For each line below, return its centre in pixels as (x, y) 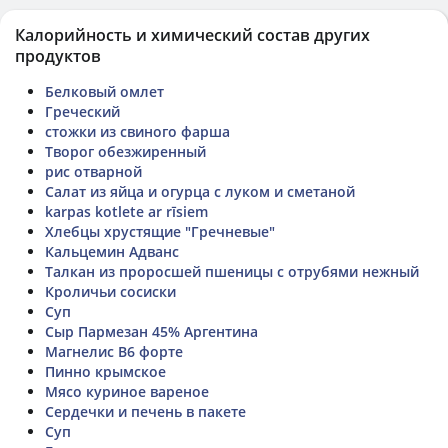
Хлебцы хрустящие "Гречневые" (160, 231)
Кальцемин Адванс (112, 251)
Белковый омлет (104, 91)
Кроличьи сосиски (110, 291)
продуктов (58, 55)
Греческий (82, 111)
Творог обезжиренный (125, 151)
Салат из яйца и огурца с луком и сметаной (200, 191)
